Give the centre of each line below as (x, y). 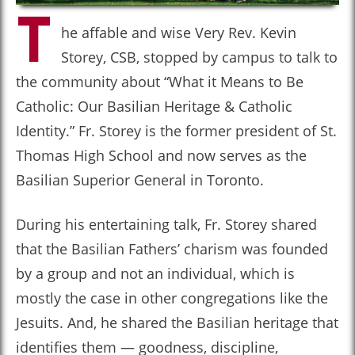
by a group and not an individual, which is (155, 273)
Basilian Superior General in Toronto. (140, 180)
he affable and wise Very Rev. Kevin (179, 32)
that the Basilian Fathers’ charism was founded (172, 249)
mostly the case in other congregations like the (172, 298)
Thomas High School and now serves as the (161, 155)
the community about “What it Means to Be (160, 82)
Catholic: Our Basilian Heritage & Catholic (154, 106)
